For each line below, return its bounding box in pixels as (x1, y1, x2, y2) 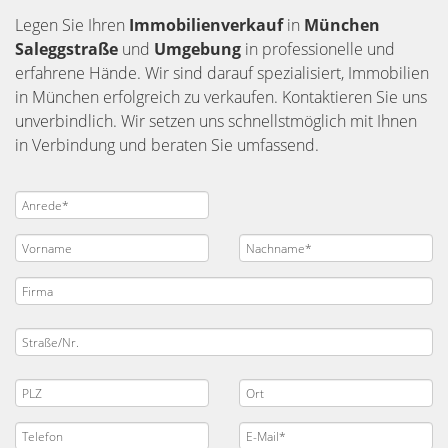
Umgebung (154, 38, 245, 60)
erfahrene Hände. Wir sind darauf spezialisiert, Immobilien (15, 62, 429, 84)
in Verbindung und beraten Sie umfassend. (15, 134, 319, 156)
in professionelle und (245, 38, 395, 60)
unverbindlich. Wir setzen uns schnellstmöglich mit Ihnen (15, 110, 417, 132)
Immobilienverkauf (129, 14, 287, 36)
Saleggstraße (15, 38, 122, 60)
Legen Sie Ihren (15, 14, 129, 36)
